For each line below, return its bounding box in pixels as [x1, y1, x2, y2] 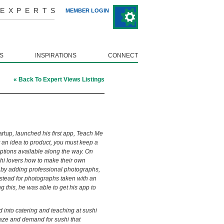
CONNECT [108, 52, 138, 59]
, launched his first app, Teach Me [12, 130, 103, 137]
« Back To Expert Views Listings [13, 76, 104, 83]
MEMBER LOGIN [65, 7, 109, 13]
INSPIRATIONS [35, 52, 76, 59]
